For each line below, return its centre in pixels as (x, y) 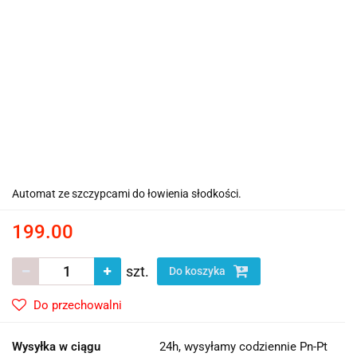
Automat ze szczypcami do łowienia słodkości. (127, 194)
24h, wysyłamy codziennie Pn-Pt (243, 347)
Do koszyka (198, 271)
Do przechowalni (78, 305)
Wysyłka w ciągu (56, 347)
